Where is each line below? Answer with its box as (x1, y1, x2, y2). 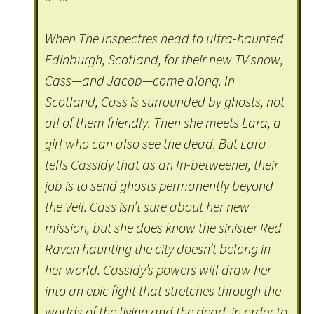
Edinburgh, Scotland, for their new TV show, (45, 50, 284, 69)
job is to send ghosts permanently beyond (45, 177, 274, 195)
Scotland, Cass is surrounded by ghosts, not (45, 93, 285, 111)
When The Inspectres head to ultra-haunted (45, 29, 285, 48)
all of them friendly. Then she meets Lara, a (45, 114, 282, 132)
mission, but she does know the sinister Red (45, 219, 282, 237)
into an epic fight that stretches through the (45, 282, 282, 300)
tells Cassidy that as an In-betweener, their (45, 156, 279, 174)
